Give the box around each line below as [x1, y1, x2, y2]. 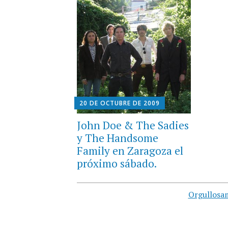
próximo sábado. [76, 156, 157, 170]
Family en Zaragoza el [76, 143, 183, 158]
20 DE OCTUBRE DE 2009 [79, 98, 160, 107]
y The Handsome [76, 130, 158, 145]
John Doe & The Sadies [76, 118, 189, 132]
